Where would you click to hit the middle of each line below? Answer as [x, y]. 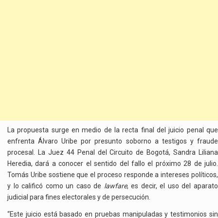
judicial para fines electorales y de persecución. [79, 197]
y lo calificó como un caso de [56, 186]
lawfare [115, 186]
